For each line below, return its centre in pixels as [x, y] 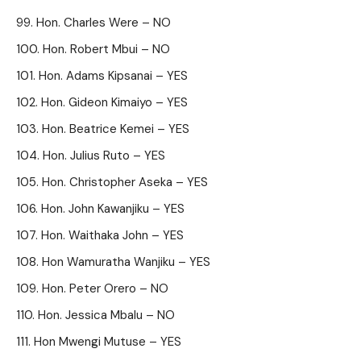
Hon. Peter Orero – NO [105, 288]
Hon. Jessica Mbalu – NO [106, 315]
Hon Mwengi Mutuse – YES [108, 342]
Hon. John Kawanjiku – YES [113, 209]
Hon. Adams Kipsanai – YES [113, 76]
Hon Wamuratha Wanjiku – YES [126, 262]
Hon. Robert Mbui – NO [106, 49]
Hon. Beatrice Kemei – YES [116, 129]
